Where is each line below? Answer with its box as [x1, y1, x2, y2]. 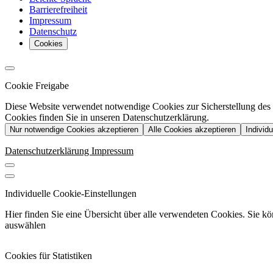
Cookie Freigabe [5, 80, 69, 91]
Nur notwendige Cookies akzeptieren [10, 125, 138, 135]
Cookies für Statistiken [5, 250, 92, 261]
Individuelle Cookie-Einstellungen [5, 188, 136, 199]
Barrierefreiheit [29, 4, 87, 15]
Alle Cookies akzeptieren [148, 125, 236, 135]
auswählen [5, 220, 46, 231]
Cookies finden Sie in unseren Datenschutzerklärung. [5, 112, 209, 123]
